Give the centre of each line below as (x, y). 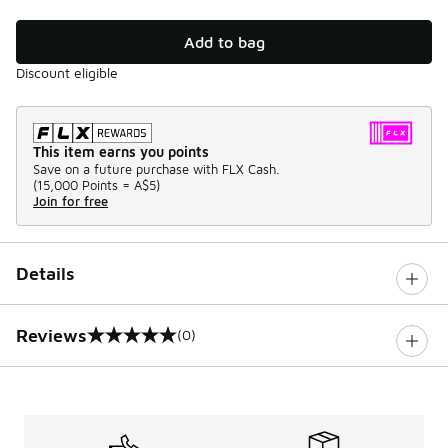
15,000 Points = (83, 184)
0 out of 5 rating (85, 344)
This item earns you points (121, 151)
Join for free (70, 200)
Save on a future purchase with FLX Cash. (156, 168)
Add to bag (224, 41)
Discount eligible (67, 72)
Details (45, 273)
